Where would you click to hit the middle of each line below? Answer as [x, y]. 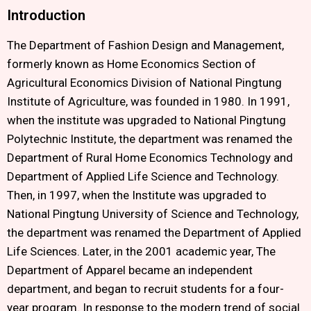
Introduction [46, 16]
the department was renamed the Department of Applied [154, 233]
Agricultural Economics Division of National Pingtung [144, 83]
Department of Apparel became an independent [130, 270]
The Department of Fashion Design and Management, [145, 45]
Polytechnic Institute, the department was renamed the [150, 139]
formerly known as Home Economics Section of [132, 64]
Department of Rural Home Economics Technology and [150, 158]
